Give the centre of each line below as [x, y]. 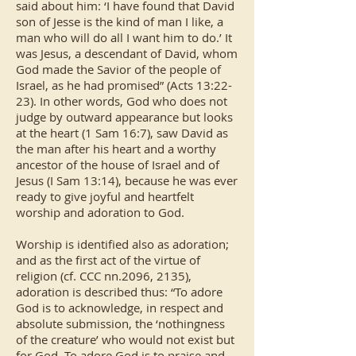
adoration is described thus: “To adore [119, 292]
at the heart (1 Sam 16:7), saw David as [122, 133]
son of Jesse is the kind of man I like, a [120, 21]
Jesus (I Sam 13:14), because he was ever [127, 180]
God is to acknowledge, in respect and [120, 308]
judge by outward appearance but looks [124, 117]
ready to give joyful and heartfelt [105, 196]
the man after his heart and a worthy [116, 149]
